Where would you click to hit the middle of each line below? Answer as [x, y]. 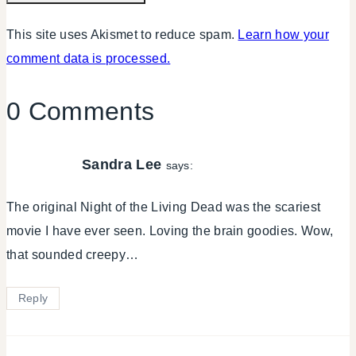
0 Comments [81, 111]
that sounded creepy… [73, 255]
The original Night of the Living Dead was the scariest [164, 207]
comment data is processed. [89, 59]
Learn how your [283, 35]
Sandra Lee [122, 164]
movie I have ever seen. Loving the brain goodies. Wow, [170, 231]
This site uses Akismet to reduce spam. [122, 35]
